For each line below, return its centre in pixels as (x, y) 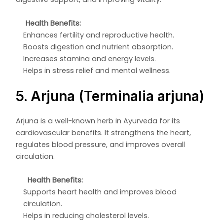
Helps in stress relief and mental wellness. (97, 70)
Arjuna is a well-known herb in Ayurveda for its (98, 121)
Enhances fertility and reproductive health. (99, 35)
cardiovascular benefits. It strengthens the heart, (104, 132)
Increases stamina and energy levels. (90, 58)
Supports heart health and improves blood (100, 192)
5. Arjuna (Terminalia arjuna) (110, 96)
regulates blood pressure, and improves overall (101, 144)
